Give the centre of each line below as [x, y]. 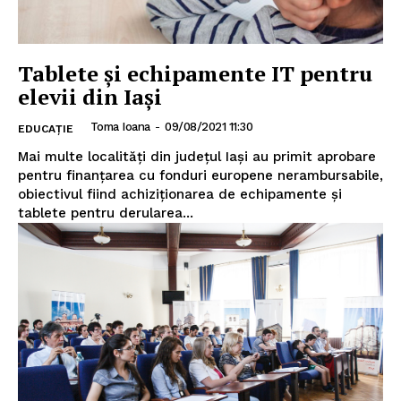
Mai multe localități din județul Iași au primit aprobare [197, 157]
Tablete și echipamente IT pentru [195, 74]
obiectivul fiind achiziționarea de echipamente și [180, 195]
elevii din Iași [90, 97]
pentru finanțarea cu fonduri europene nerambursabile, [200, 176]
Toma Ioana [120, 127]
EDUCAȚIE [46, 129]
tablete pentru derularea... [106, 213]
